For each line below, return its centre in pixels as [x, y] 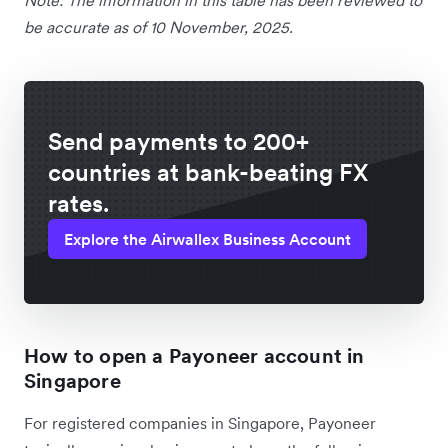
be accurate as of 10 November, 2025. [158, 26]
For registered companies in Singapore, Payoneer [200, 422]
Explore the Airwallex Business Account [207, 238]
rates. [78, 203]
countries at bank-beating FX [208, 172]
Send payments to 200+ [178, 141]
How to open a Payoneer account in [194, 355]
